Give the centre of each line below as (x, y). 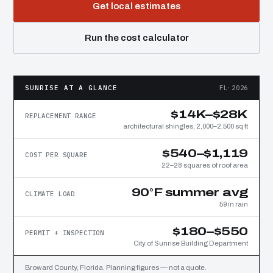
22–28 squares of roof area (205, 165)
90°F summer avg (190, 192)
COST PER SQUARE (56, 155)
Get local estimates (136, 6)
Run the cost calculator (136, 38)
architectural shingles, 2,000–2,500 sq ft (186, 126)
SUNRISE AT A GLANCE (71, 88)
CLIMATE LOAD (50, 194)
